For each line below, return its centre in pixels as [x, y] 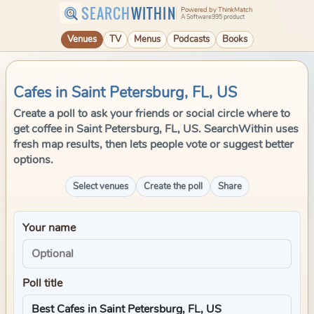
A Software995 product [212, 16]
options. [33, 160]
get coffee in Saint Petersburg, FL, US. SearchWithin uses [156, 129]
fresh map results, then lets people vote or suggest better [153, 144]
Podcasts [191, 39]
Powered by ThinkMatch [216, 10]
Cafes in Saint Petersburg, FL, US [125, 93]
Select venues [100, 186]
